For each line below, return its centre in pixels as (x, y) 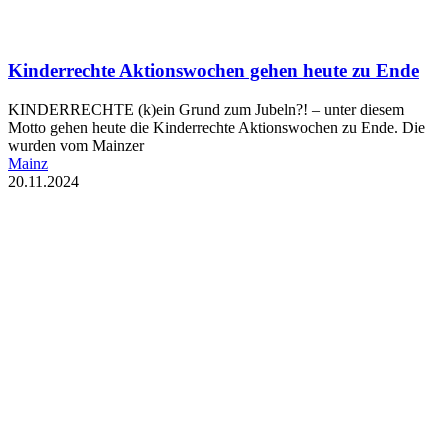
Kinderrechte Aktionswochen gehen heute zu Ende (213, 71)
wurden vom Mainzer (76, 145)
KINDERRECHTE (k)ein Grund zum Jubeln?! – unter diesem (206, 109)
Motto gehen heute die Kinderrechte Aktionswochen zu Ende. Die (216, 127)
